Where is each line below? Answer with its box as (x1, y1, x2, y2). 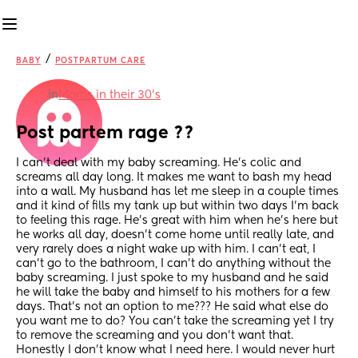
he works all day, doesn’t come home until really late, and (16, 229, 334, 241)
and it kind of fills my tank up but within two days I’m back (16, 201, 339, 213)
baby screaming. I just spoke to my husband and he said (16, 272, 328, 284)
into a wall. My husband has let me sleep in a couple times (16, 186, 339, 198)
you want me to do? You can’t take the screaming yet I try (16, 316, 334, 328)
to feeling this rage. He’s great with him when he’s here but (16, 215, 338, 227)
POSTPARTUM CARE (55, 57, 145, 65)
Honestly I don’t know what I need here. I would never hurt (16, 344, 335, 356)
